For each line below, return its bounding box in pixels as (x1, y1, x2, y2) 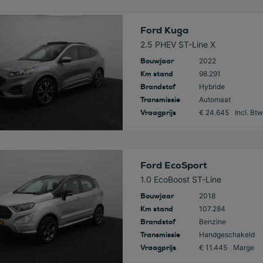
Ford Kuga (140, 24, 188, 37)
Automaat (198, 95, 231, 104)
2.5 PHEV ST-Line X (140, 39, 215, 50)
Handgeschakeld (198, 230, 255, 240)
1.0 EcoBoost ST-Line (140, 174, 221, 185)
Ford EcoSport (140, 159, 207, 172)
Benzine (198, 217, 226, 227)
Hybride (198, 82, 225, 92)
